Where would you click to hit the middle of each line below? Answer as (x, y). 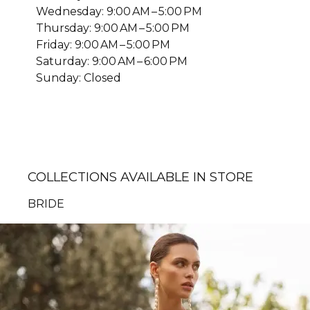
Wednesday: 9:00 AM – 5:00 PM (119, 11)
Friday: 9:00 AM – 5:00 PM (103, 44)
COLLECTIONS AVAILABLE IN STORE (141, 176)
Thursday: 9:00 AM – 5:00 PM (113, 28)
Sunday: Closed (79, 77)
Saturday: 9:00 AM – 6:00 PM (112, 61)
